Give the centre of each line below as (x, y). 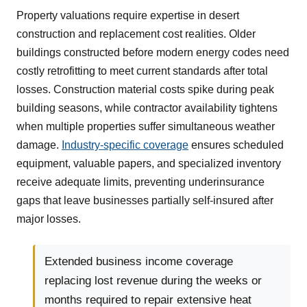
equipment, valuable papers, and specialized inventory (149, 164)
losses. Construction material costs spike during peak (145, 90)
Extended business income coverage (139, 262)
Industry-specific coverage (125, 145)
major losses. (49, 219)
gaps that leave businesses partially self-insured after (145, 201)
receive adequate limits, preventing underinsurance (140, 182)
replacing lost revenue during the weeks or (153, 281)
